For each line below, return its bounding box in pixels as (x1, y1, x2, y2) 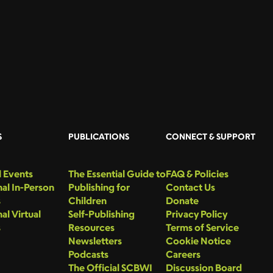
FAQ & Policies (166, 167, 229, 180)
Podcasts (68, 247, 108, 260)
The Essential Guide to (68, 167, 166, 180)
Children (68, 194, 107, 207)
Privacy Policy (166, 207, 227, 220)
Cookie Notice (166, 234, 231, 247)
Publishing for (68, 180, 130, 193)
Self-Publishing (68, 207, 135, 220)
